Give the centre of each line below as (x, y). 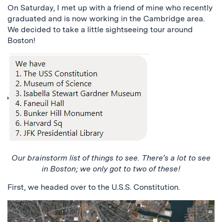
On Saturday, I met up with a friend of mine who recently (110, 8)
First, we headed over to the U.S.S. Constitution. (94, 187)
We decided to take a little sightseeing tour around (100, 29)
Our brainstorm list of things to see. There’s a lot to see (111, 158)
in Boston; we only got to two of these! (111, 169)
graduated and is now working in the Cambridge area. (106, 19)
